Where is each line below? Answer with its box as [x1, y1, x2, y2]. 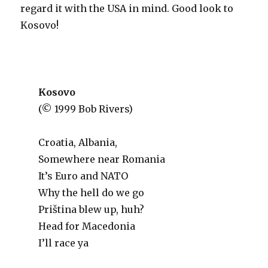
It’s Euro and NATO [38, 170, 129, 182]
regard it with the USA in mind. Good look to [20, 2, 234, 14]
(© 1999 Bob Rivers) [38, 103, 133, 115]
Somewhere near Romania [38, 153, 166, 165]
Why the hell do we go [38, 187, 145, 199]
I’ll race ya [38, 237, 89, 249]
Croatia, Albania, [38, 136, 118, 148]
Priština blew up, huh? [38, 203, 145, 215]
